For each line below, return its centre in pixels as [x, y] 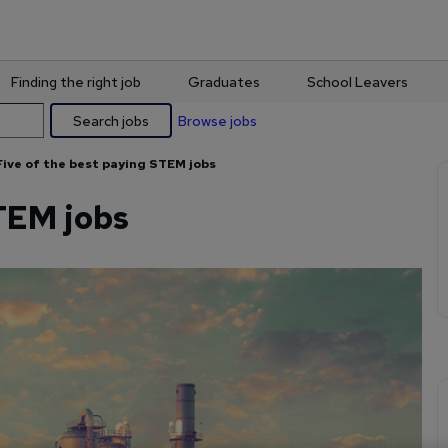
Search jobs [111, 120]
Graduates [224, 82]
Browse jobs [217, 120]
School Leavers [358, 82]
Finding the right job [75, 82]
